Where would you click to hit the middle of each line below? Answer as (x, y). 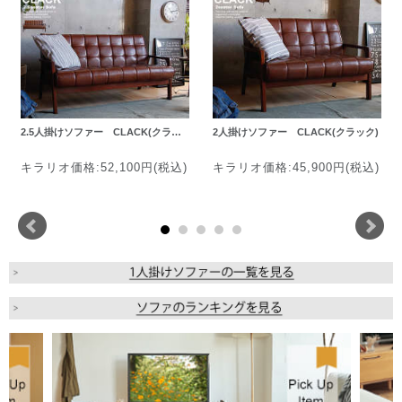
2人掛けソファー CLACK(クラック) (296, 131)
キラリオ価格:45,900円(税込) (297, 167)
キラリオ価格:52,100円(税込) (105, 167)
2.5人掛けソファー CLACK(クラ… (101, 131)
